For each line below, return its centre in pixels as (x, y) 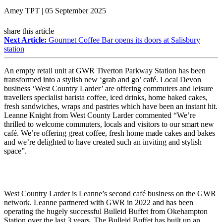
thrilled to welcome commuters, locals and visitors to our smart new (109, 124)
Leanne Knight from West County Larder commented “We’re (100, 115)
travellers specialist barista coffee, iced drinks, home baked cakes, (106, 97)
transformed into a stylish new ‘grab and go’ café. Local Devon (103, 79)
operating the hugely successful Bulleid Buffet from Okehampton (106, 211)
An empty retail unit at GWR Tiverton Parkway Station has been (105, 70)
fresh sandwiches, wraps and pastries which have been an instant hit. (111, 106)
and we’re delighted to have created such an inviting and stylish (103, 142)
